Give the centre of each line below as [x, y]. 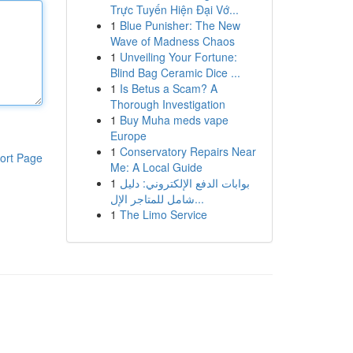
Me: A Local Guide [156, 167]
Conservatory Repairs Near [188, 151]
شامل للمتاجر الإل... [199, 199]
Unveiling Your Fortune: [178, 57]
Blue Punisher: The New [180, 25]
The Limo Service [163, 214]
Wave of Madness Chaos [172, 41]
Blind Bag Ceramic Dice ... [175, 72]
